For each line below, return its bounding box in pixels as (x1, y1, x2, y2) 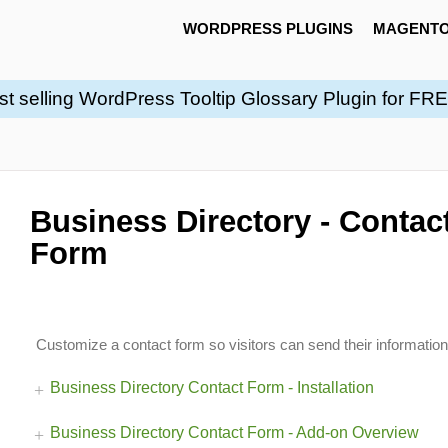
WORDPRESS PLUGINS (182, 20, 353, 37)
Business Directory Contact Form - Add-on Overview (49, 424, 419, 442)
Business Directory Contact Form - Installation (49, 379, 374, 397)
